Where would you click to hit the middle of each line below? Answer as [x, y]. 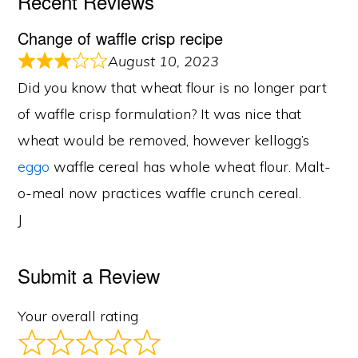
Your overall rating [78, 316]
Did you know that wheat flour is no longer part [173, 87]
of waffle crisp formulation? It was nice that [160, 113]
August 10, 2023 [163, 61]
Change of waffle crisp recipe [121, 38]
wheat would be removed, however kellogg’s [164, 140]
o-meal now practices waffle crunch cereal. [160, 193]
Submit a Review [89, 275]
